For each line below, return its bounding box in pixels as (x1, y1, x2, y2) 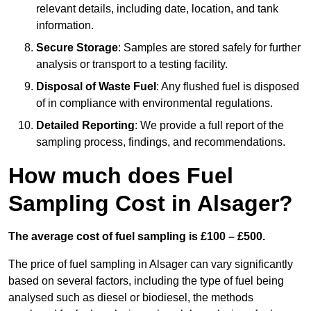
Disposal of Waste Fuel (36, 81, 156, 93)
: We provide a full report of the (135, 119, 284, 132)
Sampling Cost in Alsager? (8, 191, 293, 217)
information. (36, 19, 94, 32)
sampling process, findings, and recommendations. (36, 136, 285, 149)
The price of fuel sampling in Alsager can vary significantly (8, 258, 293, 271)
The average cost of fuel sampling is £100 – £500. (8, 230, 265, 243)
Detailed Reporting (36, 119, 135, 132)
